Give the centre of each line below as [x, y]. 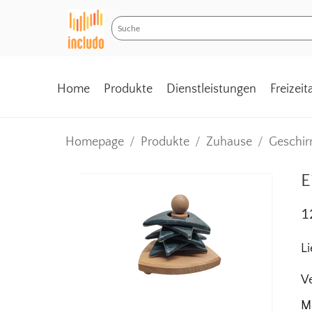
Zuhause [229, 142]
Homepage [95, 142]
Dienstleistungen [211, 89]
